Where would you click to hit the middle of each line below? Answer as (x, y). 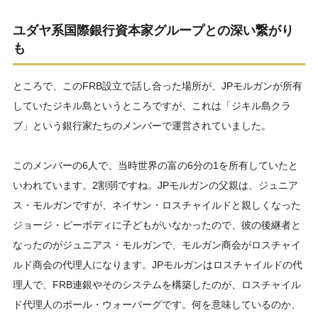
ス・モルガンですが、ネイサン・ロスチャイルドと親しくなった (157, 205)
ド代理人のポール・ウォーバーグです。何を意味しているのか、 (157, 304)
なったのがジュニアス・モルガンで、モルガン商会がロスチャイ (157, 245)
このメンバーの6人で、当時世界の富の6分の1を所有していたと (155, 165)
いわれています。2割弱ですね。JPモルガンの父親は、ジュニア (155, 185)
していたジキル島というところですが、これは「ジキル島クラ (152, 105)
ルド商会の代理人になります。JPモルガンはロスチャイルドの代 (158, 264)
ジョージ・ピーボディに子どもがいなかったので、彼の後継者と (157, 225)
